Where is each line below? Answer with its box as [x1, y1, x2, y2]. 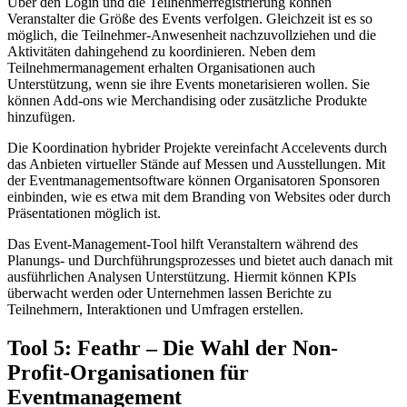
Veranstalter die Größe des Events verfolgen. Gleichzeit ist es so [7, 11, 372, 27]
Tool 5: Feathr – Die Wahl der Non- [7, 336, 338, 360]
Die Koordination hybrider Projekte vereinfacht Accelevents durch [7, 140, 387, 156]
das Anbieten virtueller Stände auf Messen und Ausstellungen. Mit [7, 156, 385, 173]
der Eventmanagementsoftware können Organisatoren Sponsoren [7, 173, 380, 189]
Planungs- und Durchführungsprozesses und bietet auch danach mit [7, 253, 392, 269]
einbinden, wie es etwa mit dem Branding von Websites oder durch [7, 189, 391, 205]
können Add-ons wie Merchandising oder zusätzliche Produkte [7, 93, 367, 109]
